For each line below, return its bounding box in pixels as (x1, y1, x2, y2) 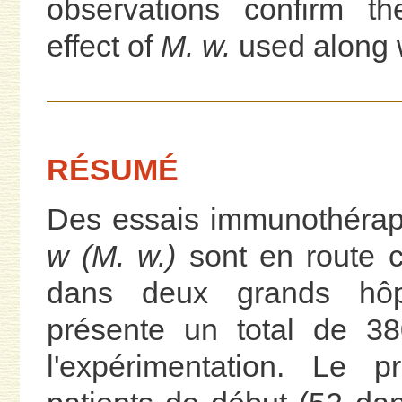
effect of (46, 28, 153, 63)
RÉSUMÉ (46, 152, 179, 187)
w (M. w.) (46, 238, 177, 273)
